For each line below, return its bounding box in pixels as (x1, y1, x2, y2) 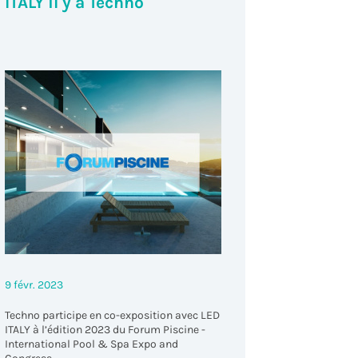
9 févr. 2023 (4, 278, 63, 292)
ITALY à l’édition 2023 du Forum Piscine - (4, 323, 205, 337)
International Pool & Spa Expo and (4, 337, 178, 352)
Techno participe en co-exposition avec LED (4, 308, 220, 323)
